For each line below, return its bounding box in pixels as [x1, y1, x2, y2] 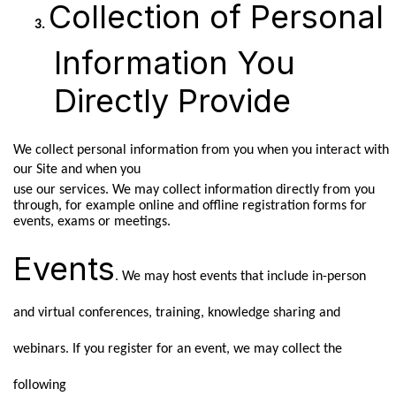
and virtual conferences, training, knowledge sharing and [12, 305, 340, 320]
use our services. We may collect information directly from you [12, 182, 375, 197]
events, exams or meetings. [12, 214, 171, 229]
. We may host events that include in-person [114, 269, 366, 284]
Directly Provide [54, 80, 292, 120]
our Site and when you [12, 162, 141, 177]
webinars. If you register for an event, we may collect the [12, 341, 342, 356]
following [12, 377, 66, 392]
